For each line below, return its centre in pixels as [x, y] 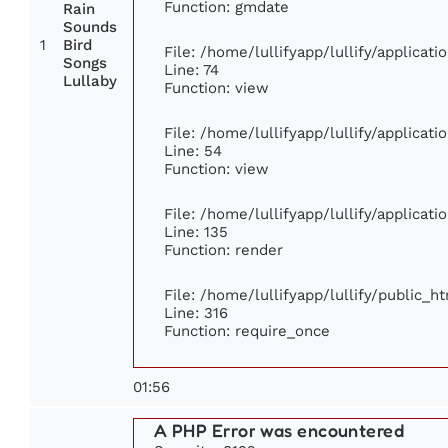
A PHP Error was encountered [279, 430]
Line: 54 [193, 151]
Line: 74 [191, 70]
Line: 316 [196, 313]
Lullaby [90, 81]
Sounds [90, 27]
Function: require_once [247, 331]
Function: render [223, 250]
